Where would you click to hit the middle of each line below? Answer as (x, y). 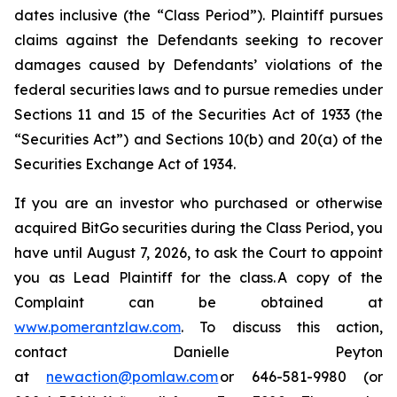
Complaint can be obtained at (198, 302)
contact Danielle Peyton (198, 352)
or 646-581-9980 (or (301, 377)
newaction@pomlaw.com (132, 377)
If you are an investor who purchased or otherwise (198, 203)
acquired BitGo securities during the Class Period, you (198, 228)
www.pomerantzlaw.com (97, 327)
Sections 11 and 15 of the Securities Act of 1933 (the (198, 114)
